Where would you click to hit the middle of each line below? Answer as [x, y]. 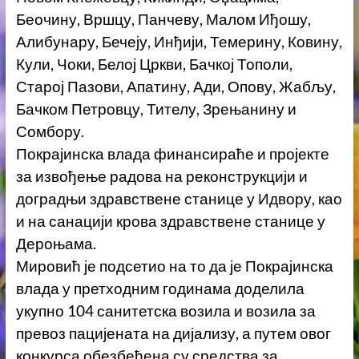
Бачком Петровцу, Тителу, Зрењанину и [156, 109]
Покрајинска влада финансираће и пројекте [172, 154]
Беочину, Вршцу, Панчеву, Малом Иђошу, [163, 20]
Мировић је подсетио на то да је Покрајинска [174, 266]
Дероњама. [56, 244]
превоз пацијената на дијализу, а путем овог [173, 334]
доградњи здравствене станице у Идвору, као [179, 199]
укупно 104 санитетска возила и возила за [165, 311]
